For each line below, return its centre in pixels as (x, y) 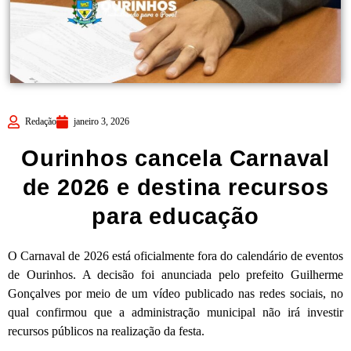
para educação (175, 217)
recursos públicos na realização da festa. (106, 331)
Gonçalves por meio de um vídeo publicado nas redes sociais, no (175, 294)
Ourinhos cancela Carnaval (175, 159)
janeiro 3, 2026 (101, 122)
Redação (41, 122)
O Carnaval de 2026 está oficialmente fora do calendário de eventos (175, 256)
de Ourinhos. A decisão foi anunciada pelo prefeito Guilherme (175, 275)
